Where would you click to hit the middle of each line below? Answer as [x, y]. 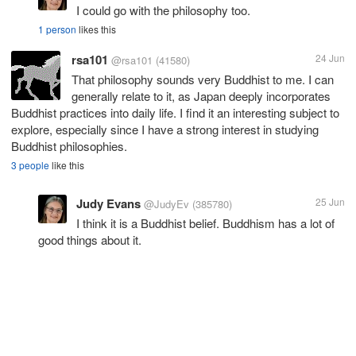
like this [67, 164]
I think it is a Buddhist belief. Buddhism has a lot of [205, 222]
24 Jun [330, 57]
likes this [96, 29]
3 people [30, 164]
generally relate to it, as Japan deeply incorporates [201, 95]
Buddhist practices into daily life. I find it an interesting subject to [175, 112]
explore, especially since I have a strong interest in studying [165, 129]
